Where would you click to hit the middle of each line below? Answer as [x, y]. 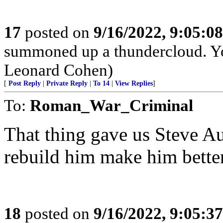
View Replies [134, 83]
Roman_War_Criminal [111, 105]
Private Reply [67, 83]
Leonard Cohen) [58, 70]
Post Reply [25, 83]
